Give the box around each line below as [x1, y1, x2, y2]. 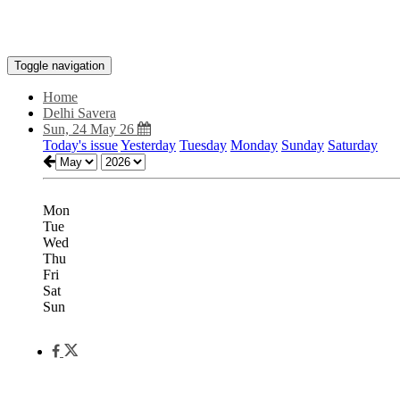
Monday [230, 137, 278, 153]
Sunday [281, 137, 324, 153]
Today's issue [43, 137, 118, 153]
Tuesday [179, 137, 227, 153]
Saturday [328, 137, 378, 153]
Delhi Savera [43, 105, 116, 121]
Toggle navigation [14, 59, 104, 72]
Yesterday [121, 137, 176, 153]
